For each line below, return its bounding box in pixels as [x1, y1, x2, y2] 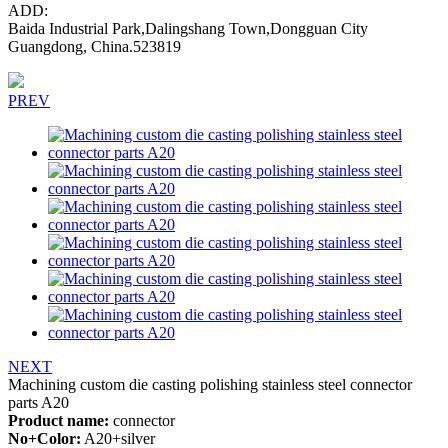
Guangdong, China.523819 [8, 38, 181, 55]
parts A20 [8, 394, 69, 411]
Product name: [8, 412, 109, 429]
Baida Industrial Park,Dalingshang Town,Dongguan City [8, 20, 368, 37]
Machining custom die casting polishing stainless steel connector [8, 376, 412, 393]
